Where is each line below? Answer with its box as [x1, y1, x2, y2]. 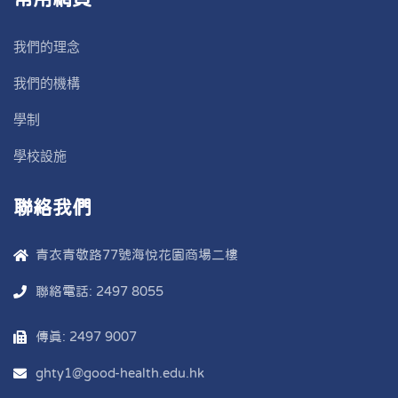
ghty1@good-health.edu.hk [36, 365, 204, 379]
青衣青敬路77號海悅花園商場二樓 [36, 247, 238, 261]
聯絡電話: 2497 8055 [36, 283, 163, 298]
